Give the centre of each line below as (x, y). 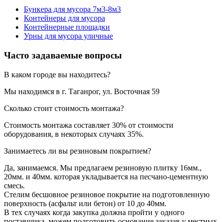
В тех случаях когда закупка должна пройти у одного (94, 212)
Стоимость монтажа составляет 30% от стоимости (89, 125)
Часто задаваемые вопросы (63, 55)
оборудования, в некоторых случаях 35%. (74, 134)
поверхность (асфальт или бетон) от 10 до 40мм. (85, 203)
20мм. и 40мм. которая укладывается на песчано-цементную (106, 176)
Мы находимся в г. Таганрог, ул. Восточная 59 (82, 91)
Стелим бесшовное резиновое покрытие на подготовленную (107, 194)
